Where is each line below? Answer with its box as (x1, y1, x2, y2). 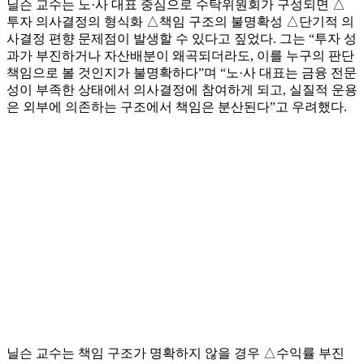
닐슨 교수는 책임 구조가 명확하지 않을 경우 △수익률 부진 (6, 346, 344, 361)
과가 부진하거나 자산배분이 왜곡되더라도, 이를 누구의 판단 (6, 49, 354, 63)
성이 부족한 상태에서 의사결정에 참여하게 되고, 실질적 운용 (6, 83, 357, 97)
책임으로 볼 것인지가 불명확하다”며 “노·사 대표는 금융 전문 (6, 66, 357, 80)
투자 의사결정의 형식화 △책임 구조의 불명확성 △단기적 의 (6, 15, 354, 29)
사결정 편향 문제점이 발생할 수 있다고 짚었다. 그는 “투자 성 (6, 32, 357, 46)
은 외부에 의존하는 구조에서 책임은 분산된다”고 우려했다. (6, 100, 347, 115)
